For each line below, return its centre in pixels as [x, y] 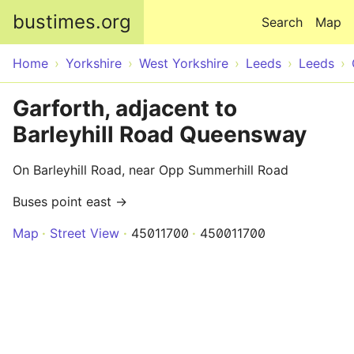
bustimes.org [72, 22]
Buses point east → [70, 201]
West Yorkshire [184, 63]
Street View [85, 233]
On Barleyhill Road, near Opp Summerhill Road [151, 170]
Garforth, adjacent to [125, 108]
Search [282, 22]
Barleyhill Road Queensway [160, 134]
